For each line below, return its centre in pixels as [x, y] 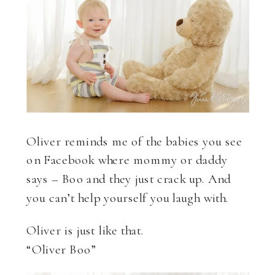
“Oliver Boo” [61, 249]
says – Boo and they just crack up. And [129, 179]
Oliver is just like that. [133, 230]
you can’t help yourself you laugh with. [128, 198]
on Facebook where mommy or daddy [127, 160]
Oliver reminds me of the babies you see [134, 141]
